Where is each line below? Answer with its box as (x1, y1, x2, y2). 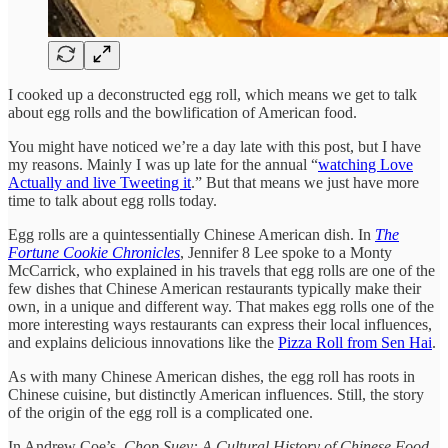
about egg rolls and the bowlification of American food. (8, 103, 357, 121)
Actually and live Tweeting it (8, 173, 191, 191)
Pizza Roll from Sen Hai (278, 333, 432, 351)
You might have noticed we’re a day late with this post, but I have (8, 137, 421, 155)
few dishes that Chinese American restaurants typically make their (8, 279, 421, 297)
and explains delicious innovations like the (8, 333, 278, 351)
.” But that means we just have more (191, 173, 419, 191)
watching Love (318, 155, 413, 173)
